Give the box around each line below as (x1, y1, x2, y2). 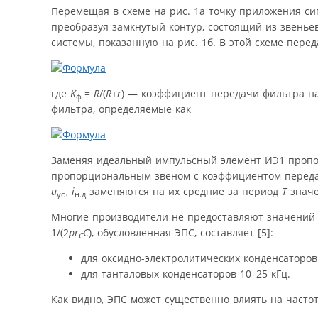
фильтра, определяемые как (51, 102, 191, 116)
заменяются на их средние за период (86, 184, 282, 198)
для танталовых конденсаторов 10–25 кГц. (81, 266, 290, 280)
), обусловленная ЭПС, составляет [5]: (89, 225, 273, 239)
